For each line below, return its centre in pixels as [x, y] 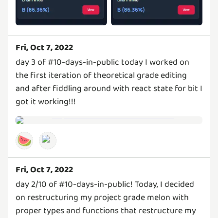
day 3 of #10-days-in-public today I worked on [102, 62]
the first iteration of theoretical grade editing [101, 75]
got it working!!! [46, 101]
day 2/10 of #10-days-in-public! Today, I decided [105, 184]
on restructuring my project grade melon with [102, 197]
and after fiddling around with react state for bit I [109, 88]
